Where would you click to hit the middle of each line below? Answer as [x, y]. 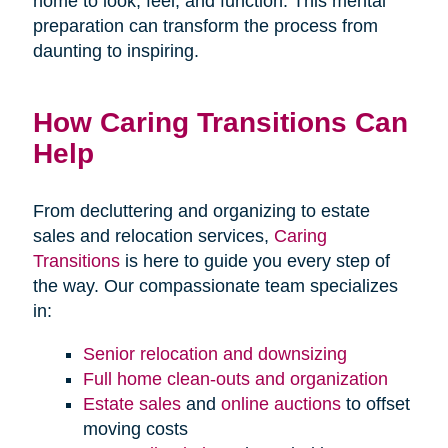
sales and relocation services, [153, 236]
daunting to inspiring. [115, 51]
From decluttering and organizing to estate [201, 211]
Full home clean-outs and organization [235, 379]
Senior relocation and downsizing [214, 354]
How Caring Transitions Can [220, 122]
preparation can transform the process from [205, 26]
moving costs [135, 429]
